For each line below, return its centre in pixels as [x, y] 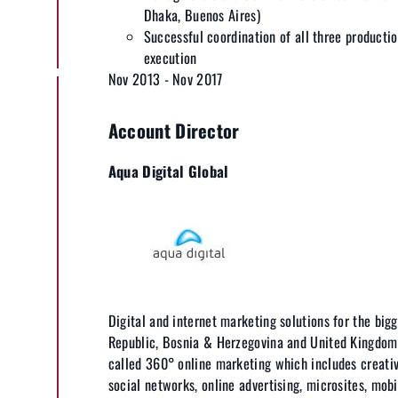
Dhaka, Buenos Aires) [202, 15]
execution [170, 57]
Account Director [174, 130]
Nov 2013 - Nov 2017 [165, 79]
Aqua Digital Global [168, 171]
